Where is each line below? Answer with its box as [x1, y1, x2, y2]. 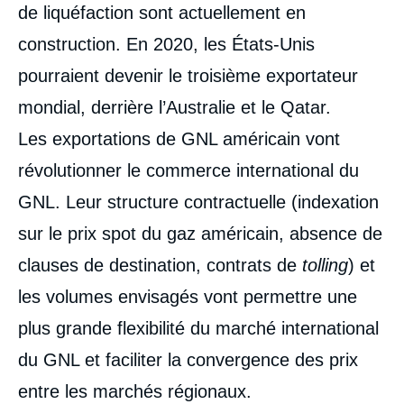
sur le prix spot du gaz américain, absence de [18, 223, 382, 243]
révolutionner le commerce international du [18, 160, 359, 180]
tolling [302, 254, 348, 275]
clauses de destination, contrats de [18, 254, 302, 275]
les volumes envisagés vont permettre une [18, 286, 357, 307]
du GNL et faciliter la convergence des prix [18, 349, 358, 370]
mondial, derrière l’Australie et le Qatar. [18, 96, 331, 117]
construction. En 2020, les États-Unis [18, 33, 315, 54]
